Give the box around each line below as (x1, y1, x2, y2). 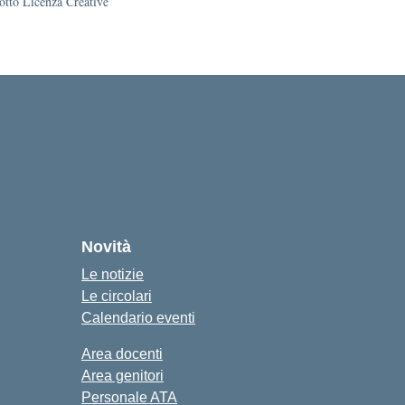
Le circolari (81, 288, 152, 304)
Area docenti (81, 346, 163, 362)
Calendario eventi (81, 310, 195, 325)
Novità (81, 238, 131, 256)
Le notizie (81, 267, 144, 282)
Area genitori (81, 368, 164, 383)
